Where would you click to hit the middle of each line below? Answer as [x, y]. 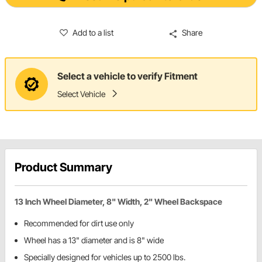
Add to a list [93, 33]
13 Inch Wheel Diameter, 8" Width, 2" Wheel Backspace [118, 202]
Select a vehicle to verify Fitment [127, 76]
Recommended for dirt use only [79, 223]
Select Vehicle [81, 94]
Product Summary [63, 168]
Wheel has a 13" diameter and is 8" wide [94, 240]
